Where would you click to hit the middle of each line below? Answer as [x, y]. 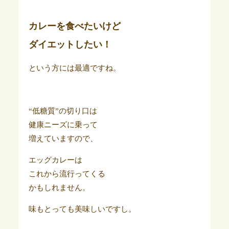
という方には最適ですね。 [74, 68]
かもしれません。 [59, 188]
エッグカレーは [55, 160]
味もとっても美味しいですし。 [82, 209]
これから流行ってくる [67, 174]
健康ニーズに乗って [63, 125]
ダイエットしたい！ [70, 45]
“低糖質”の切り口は [63, 111]
